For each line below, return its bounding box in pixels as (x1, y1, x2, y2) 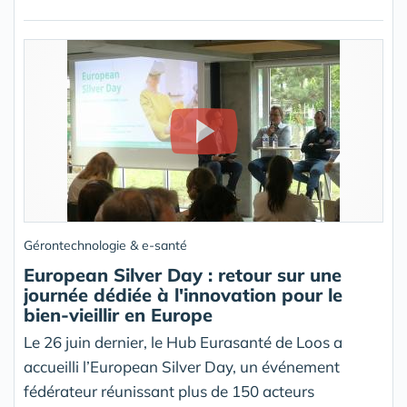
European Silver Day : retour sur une (24, 263, 342, 286)
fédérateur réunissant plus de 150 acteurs (24, 382, 314, 401)
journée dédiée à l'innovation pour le (24, 283, 342, 306)
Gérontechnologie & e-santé (24, 237, 187, 253)
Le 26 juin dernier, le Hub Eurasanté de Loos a (24, 333, 342, 352)
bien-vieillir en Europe (24, 303, 213, 326)
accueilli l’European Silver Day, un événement (24, 357, 340, 376)
